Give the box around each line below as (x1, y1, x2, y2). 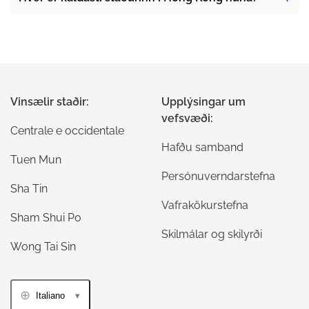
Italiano (36, 290, 65, 301)
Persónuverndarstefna (161, 170, 275, 183)
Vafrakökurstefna (161, 199, 248, 212)
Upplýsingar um (161, 95, 246, 108)
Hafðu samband (161, 141, 243, 154)
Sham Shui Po (10, 211, 81, 224)
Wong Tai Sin (10, 240, 76, 253)
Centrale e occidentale (10, 124, 124, 137)
